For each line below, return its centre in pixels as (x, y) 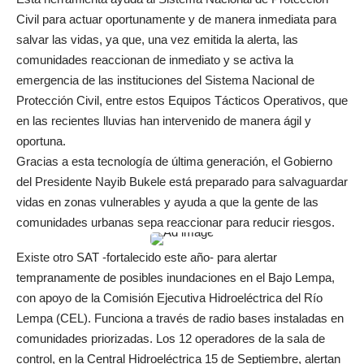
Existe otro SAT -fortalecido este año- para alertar (147, 257)
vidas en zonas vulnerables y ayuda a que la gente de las (167, 202)
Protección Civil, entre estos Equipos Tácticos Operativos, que (182, 100)
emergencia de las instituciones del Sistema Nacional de (165, 80)
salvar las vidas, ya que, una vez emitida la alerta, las (157, 39)
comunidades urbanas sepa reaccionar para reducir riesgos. (175, 222)
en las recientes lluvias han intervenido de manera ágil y (164, 121)
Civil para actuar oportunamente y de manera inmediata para (176, 19)
